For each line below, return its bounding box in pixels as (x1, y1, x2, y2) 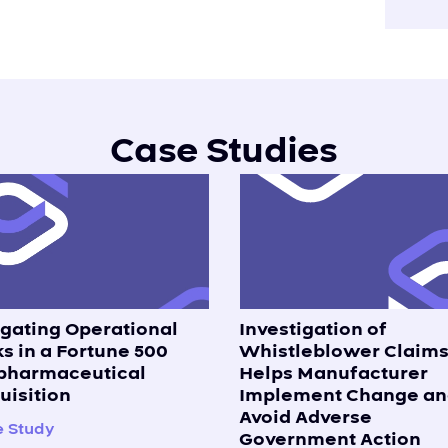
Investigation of (239, 316, 387, 342)
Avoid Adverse (239, 404, 372, 430)
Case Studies (110, 126, 338, 176)
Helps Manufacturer (239, 360, 428, 386)
